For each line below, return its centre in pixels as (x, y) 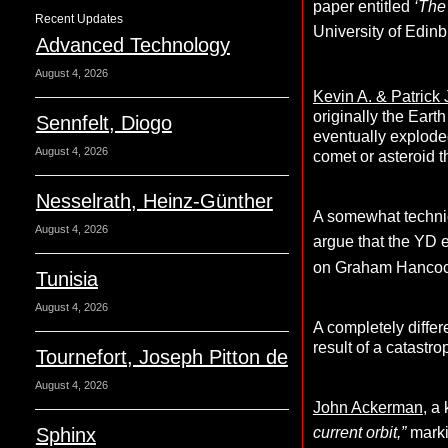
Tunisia (66, 279)
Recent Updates (78, 19)
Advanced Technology (132, 45)
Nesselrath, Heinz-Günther (154, 201)
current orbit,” (361, 433)
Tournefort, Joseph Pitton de (161, 357)
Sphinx (65, 435)
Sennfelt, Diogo (103, 123)
